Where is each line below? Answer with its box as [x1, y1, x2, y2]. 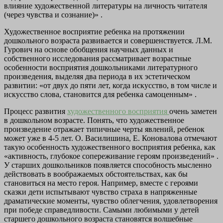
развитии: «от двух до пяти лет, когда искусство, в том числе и [4, 81, 217, 90]
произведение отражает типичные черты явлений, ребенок [4, 125, 205, 134]
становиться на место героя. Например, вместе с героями [4, 179, 198, 188]
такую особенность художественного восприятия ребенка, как [4, 143, 216, 152]
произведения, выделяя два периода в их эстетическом [4, 72, 190, 81]
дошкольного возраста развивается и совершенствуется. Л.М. [4, 36, 212, 45]
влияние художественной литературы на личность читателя [4, 1, 207, 10]
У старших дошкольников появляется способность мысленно [4, 161, 212, 170]
